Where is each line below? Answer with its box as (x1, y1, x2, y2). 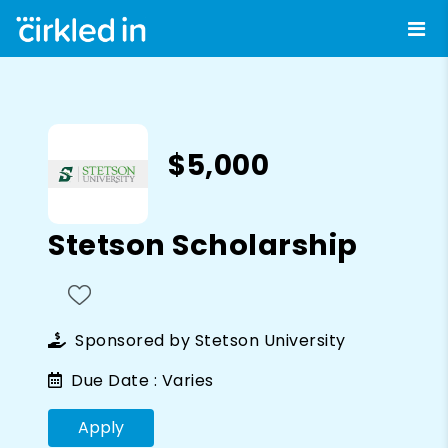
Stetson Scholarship (48, 224, 358, 265)
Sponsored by (70, 328, 195, 352)
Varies (161, 368, 214, 392)
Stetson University (194, 328, 346, 352)
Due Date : (66, 368, 157, 392)
